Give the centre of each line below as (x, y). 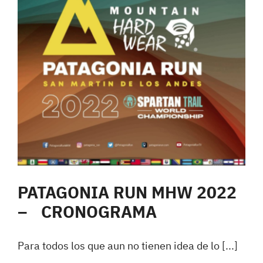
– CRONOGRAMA (87, 212)
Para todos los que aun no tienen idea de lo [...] (128, 246)
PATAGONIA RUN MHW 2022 (127, 193)
